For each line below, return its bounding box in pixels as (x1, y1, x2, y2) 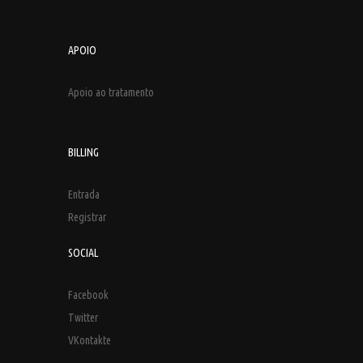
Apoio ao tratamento (68, 86, 154, 99)
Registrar (68, 211, 106, 224)
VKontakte (68, 334, 111, 347)
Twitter (68, 311, 98, 324)
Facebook (68, 288, 109, 301)
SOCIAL (68, 246, 98, 259)
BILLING (68, 146, 99, 159)
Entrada (68, 188, 100, 201)
